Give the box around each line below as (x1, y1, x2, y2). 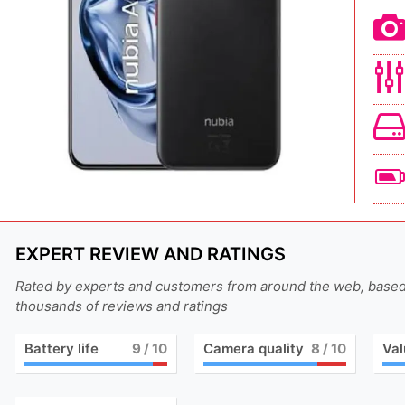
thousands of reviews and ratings (15, 297, 228, 315)
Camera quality (202, 339, 304, 357)
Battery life (24, 339, 99, 357)
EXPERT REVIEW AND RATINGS (15, 242, 286, 265)
